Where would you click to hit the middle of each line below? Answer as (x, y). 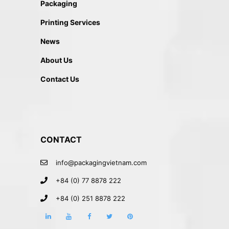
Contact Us (60, 79)
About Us (56, 60)
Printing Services (70, 22)
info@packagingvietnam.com (101, 163)
